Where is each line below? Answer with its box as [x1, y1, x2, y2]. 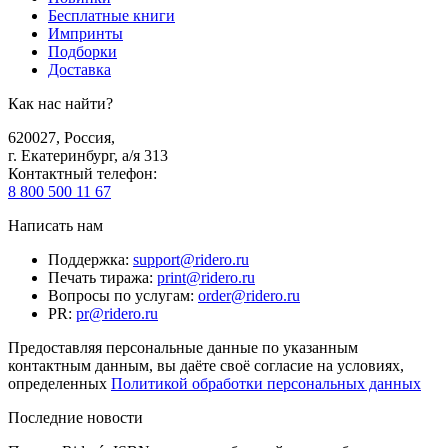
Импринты [48, 25, 123, 43]
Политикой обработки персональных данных [111, 375, 421, 393]
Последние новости [8, 409, 143, 427]
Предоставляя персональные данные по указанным [8, 339, 358, 357]
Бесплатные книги [48, 7, 175, 25]
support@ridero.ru [133, 251, 249, 269]
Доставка [48, 61, 111, 79]
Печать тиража [48, 269, 149, 287]
